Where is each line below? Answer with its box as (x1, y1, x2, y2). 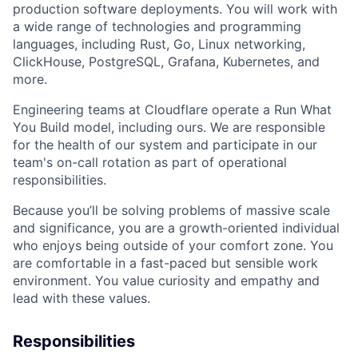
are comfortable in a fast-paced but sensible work (13, 255, 318, 271)
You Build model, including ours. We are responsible (13, 119, 325, 135)
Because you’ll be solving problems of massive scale (13, 202, 330, 218)
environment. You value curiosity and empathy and (13, 272, 320, 288)
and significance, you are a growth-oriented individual (13, 220, 340, 236)
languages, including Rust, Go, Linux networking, (13, 36, 305, 52)
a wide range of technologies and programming (13, 18, 301, 34)
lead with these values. (13, 290, 150, 306)
